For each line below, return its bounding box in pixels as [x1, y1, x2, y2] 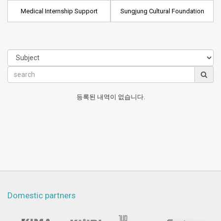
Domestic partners [7, 190, 75, 200]
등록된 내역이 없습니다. [76, 93, 145, 101]
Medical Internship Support [20, 7, 98, 15]
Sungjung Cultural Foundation [120, 7, 204, 15]
